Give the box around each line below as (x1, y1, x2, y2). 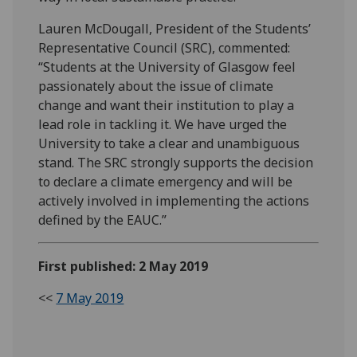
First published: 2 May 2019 (38, 257, 209, 275)
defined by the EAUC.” (38, 210, 167, 229)
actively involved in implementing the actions (38, 191, 310, 210)
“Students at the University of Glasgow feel (38, 57, 296, 76)
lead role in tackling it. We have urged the (38, 115, 288, 133)
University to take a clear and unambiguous (38, 134, 300, 152)
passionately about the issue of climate (38, 76, 274, 95)
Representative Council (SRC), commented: (38, 38, 291, 57)
